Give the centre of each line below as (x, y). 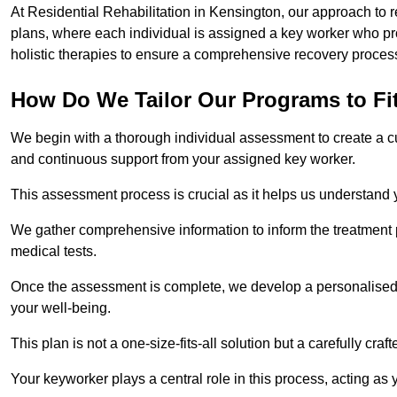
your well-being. (62, 307)
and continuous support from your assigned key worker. (183, 159)
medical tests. (54, 251)
